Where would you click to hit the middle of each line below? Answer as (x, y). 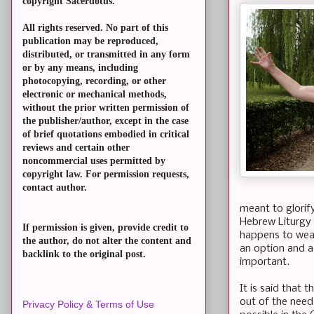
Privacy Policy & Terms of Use (88, 305)
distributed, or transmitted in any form (106, 55)
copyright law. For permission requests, (106, 175)
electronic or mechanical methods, (95, 95)
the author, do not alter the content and (107, 241)
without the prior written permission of (106, 108)
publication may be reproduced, (90, 41)
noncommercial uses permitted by (94, 161)
